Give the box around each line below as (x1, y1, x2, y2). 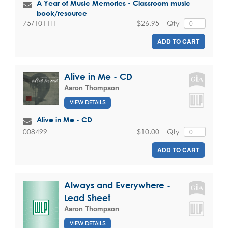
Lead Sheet (64, 193, 110, 203)
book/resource (37, 8, 87, 17)
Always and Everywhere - (64, 180, 170, 190)
